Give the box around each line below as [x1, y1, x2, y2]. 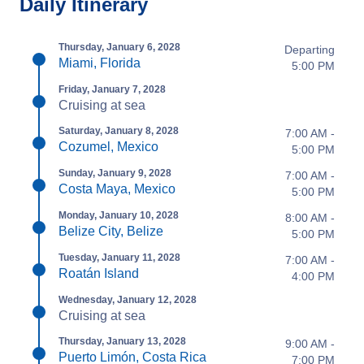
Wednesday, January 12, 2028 [58, 294, 197, 305]
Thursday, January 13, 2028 [58, 336, 186, 347]
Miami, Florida [58, 56, 141, 70]
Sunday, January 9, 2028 [58, 167, 171, 179]
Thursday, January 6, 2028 [58, 41, 180, 53]
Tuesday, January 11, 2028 [58, 252, 180, 263]
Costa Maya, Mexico [58, 182, 175, 196]
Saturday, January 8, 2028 [58, 125, 179, 136]
